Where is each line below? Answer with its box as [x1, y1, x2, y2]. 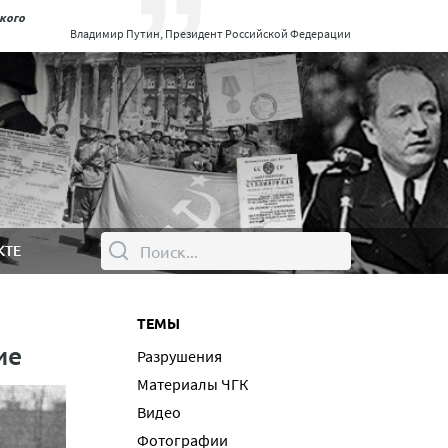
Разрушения [137, 346, 222, 366]
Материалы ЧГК [137, 374, 248, 394]
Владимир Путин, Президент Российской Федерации [70, 26, 351, 41]
